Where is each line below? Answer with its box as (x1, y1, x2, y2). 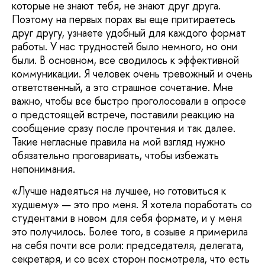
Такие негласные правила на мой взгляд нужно (12, 134, 225, 149)
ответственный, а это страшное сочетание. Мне (12, 80, 233, 95)
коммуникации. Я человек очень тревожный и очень (12, 66, 253, 81)
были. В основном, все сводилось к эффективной (12, 53, 239, 67)
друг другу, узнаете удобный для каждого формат (12, 25, 246, 40)
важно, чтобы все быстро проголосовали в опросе (12, 93, 246, 108)
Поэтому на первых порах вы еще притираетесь (12, 12, 235, 27)
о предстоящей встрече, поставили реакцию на (12, 107, 234, 122)
